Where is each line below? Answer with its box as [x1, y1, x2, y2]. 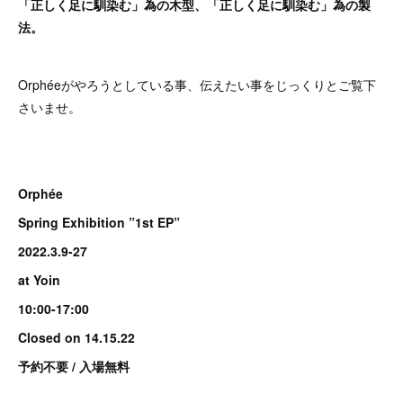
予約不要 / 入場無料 [18, 357, 130, 375]
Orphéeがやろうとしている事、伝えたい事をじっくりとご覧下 [18, 76, 376, 94]
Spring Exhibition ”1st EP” [18, 213, 180, 231]
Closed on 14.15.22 [18, 328, 135, 346]
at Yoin [18, 271, 60, 289]
